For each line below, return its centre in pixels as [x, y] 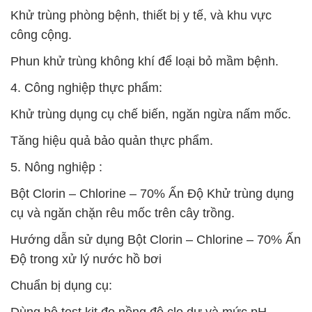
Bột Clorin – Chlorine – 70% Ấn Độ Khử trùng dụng [152, 194]
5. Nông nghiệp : [56, 167]
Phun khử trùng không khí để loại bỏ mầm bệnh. [145, 61]
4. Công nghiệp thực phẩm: [86, 88]
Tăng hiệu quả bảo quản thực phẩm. [112, 141]
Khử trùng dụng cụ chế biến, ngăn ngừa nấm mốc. [151, 114]
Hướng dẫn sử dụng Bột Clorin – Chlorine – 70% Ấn [156, 240]
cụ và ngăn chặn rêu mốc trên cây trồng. [123, 213]
